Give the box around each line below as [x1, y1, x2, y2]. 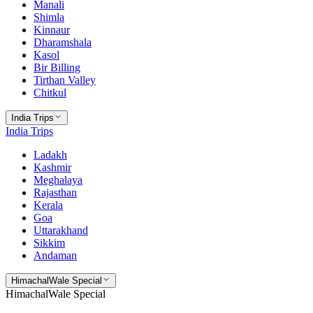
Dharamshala [34, 36, 92, 48]
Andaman [34, 249, 77, 261]
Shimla [34, 11, 64, 23]
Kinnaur [34, 24, 70, 36]
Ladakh [34, 149, 67, 161]
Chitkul [34, 87, 66, 99]
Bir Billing [34, 61, 80, 73]
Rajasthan [34, 187, 77, 198]
